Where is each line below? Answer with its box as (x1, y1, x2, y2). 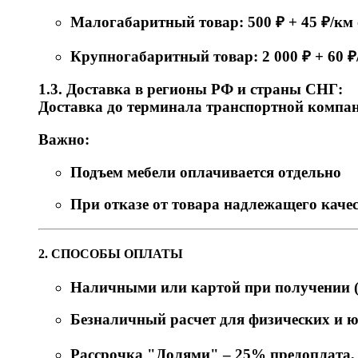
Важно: (38, 130, 89, 148)
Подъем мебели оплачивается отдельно (70, 163, 341, 181)
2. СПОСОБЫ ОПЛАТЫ (38, 247, 183, 261)
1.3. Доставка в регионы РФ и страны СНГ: (38, 81, 343, 98)
